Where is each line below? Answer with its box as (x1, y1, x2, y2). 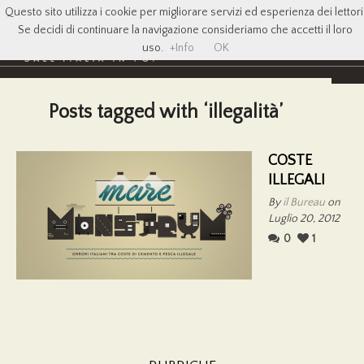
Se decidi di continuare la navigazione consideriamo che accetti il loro (18, 24, 353, 37)
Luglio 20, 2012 (268, 211, 340, 225)
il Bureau (283, 195, 325, 209)
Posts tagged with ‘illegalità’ (49, 101, 283, 123)
